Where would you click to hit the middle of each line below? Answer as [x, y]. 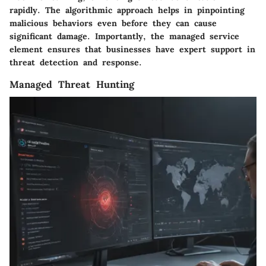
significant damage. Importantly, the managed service [124, 36]
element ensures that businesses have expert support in [132, 49]
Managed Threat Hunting [72, 84]
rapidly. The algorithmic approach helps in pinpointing [127, 10]
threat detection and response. [76, 62]
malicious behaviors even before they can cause [113, 23]
